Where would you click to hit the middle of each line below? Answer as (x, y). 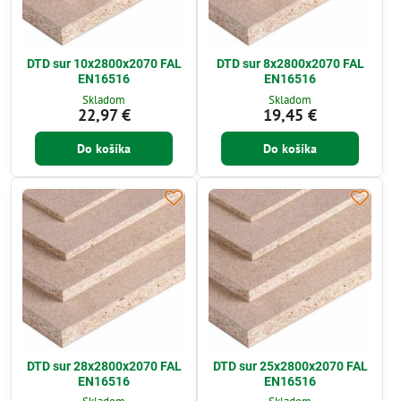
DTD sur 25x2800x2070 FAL (290, 366)
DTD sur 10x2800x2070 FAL (104, 64)
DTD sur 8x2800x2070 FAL (290, 64)
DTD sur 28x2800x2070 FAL (104, 366)
